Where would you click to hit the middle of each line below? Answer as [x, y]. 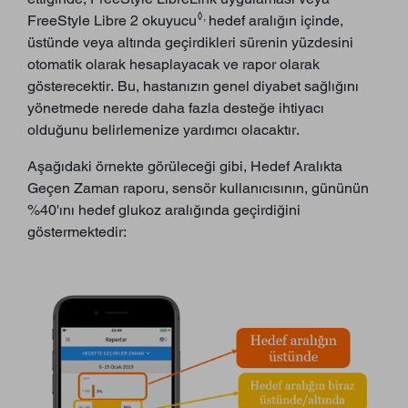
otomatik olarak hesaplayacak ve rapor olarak [173, 65]
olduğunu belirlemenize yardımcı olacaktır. [163, 130]
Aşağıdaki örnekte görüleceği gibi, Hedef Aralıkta [185, 167]
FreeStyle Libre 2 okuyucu [112, 21]
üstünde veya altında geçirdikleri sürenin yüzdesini [190, 43]
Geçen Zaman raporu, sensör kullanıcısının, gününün [198, 189]
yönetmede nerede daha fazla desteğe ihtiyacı [176, 108]
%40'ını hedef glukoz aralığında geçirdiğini [164, 210]
